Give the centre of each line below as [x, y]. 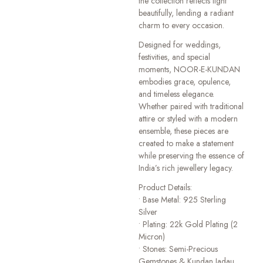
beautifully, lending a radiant [186, 13]
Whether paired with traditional [191, 107]
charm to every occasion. [182, 26]
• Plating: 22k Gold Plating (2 [188, 225]
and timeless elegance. [177, 94]
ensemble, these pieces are [184, 131]
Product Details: [166, 188]
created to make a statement [186, 144]
